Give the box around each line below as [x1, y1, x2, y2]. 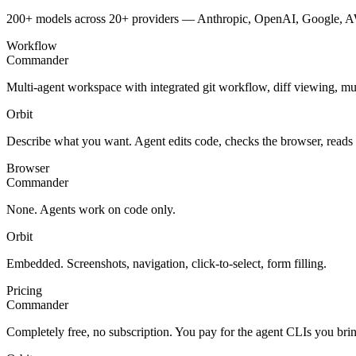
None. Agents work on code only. [6, 202, 176, 216]
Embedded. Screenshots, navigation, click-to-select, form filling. [6, 256, 327, 270]
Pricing [6, 283, 42, 297]
